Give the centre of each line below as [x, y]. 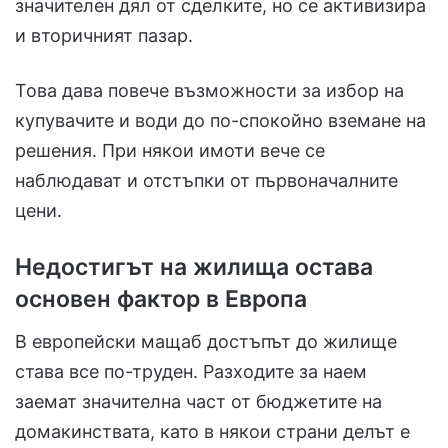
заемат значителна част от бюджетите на [198, 401]
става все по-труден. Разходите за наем [191, 371]
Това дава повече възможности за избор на [209, 91]
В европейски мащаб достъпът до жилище [206, 341]
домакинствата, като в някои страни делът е [212, 431]
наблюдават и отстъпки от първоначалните [206, 181]
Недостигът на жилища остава [194, 267]
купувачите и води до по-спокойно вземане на [220, 121]
